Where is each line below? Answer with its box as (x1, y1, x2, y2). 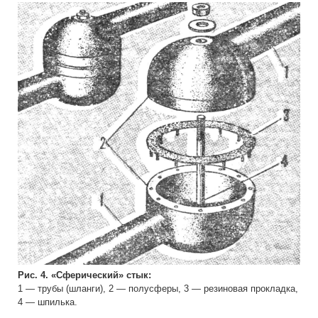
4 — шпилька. (18, 296, 77, 307)
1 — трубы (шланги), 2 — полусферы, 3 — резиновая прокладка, (18, 283, 298, 294)
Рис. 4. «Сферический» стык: (18, 269, 151, 280)
